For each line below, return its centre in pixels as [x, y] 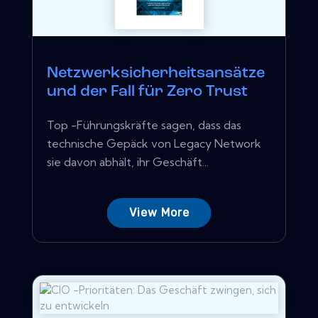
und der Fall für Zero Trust [147, 92]
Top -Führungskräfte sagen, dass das [144, 125]
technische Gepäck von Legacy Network [154, 143]
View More [159, 212]
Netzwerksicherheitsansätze [156, 73]
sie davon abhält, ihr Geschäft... [128, 161]
